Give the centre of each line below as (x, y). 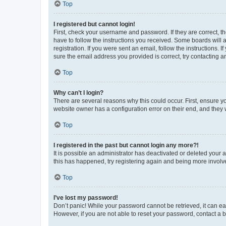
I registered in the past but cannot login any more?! (126, 145)
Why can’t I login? (78, 93)
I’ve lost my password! (86, 197)
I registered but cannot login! (94, 24)
